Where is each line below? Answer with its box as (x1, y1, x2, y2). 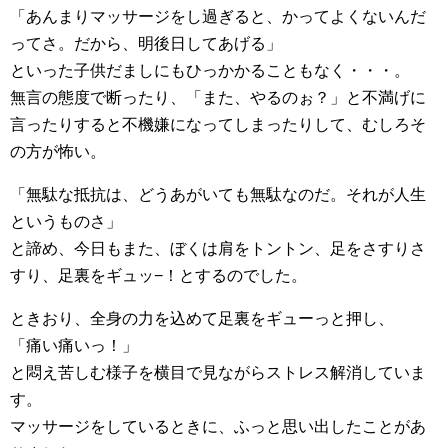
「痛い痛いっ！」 (10, 337, 138, 354)
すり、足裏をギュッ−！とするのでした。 (10, 267, 307, 284)
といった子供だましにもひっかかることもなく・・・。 (10, 62, 410, 79)
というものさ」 (10, 213, 122, 230)
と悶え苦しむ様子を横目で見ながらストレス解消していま (10, 364, 426, 381)
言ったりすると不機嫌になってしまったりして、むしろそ (10, 116, 426, 133)
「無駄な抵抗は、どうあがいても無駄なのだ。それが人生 (10, 186, 426, 203)
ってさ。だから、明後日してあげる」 (10, 35, 282, 52)
